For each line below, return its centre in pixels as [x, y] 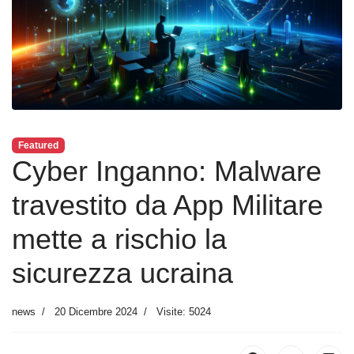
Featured [38, 145]
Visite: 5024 [184, 311]
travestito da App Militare [168, 205]
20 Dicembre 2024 [96, 311]
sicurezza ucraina [122, 273]
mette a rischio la [119, 239]
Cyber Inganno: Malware [167, 171]
